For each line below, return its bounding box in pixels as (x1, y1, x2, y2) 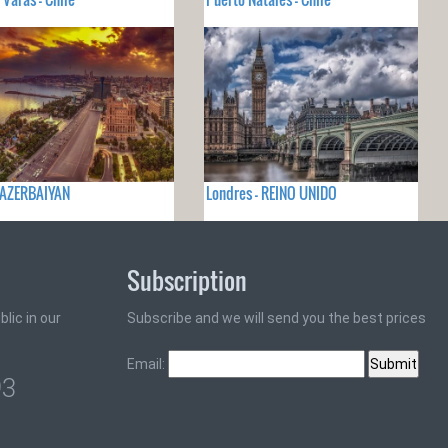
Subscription (127, 262, 247, 299)
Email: (127, 356, 168, 373)
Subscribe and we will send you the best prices (127, 310, 426, 327)
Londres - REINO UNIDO (205, 182, 337, 205)
